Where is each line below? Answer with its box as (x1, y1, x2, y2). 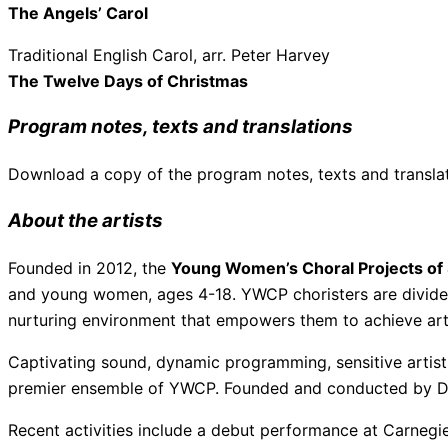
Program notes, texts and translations (8, 115, 353, 139)
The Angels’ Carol (8, 2, 148, 23)
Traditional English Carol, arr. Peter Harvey (8, 44, 330, 65)
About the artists (8, 208, 163, 232)
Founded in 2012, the (8, 257, 171, 278)
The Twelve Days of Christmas (8, 70, 248, 91)
